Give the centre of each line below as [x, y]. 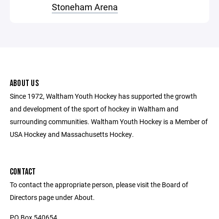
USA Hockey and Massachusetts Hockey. [72, 134]
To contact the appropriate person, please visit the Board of [99, 185]
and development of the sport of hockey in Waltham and [94, 109]
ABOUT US [24, 83]
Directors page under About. [52, 197]
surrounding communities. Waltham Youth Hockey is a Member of [109, 121]
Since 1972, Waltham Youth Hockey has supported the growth [103, 96]
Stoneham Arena [85, 7]
